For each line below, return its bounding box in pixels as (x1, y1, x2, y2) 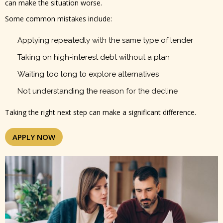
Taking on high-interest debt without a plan (17, 53, 170, 62)
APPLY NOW (12, 131, 55, 142)
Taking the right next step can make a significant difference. (5, 108, 196, 117)
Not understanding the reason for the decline (17, 87, 178, 96)
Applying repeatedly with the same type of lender (17, 36, 193, 45)
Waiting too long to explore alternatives (17, 70, 159, 79)
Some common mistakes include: (5, 14, 112, 24)
